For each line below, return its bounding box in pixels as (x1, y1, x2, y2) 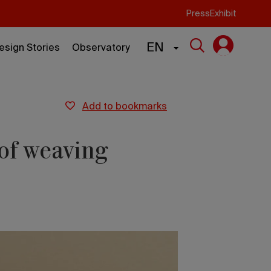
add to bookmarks (89, 102, 167, 112)
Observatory (72, 44, 129, 53)
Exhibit (210, 9, 237, 18)
